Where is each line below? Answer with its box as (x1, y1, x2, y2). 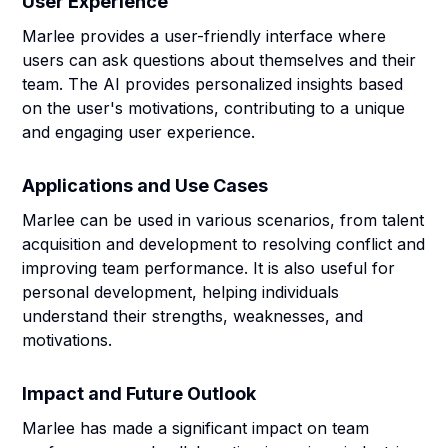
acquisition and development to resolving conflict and (22, 234, 426, 254)
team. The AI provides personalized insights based (22, 74, 404, 94)
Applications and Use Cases (22, 175, 269, 196)
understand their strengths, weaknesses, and (22, 306, 364, 326)
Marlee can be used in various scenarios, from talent (22, 210, 425, 230)
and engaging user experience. (22, 122, 256, 142)
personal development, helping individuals (22, 282, 340, 302)
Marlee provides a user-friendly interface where (22, 26, 387, 46)
